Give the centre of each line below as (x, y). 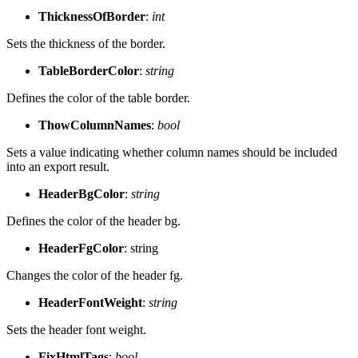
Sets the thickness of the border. (86, 43)
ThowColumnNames (95, 125)
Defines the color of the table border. (98, 97)
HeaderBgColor (82, 193)
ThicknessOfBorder (92, 16)
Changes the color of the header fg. (95, 275)
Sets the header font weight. (76, 329)
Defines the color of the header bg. (93, 221)
